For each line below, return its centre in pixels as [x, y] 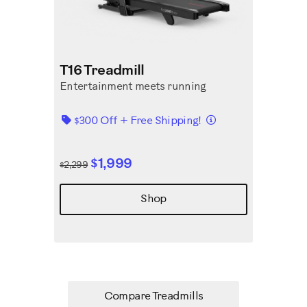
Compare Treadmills [153, 296]
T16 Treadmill [102, 71]
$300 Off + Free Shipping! [139, 121]
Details [232, 119]
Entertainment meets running [133, 87]
